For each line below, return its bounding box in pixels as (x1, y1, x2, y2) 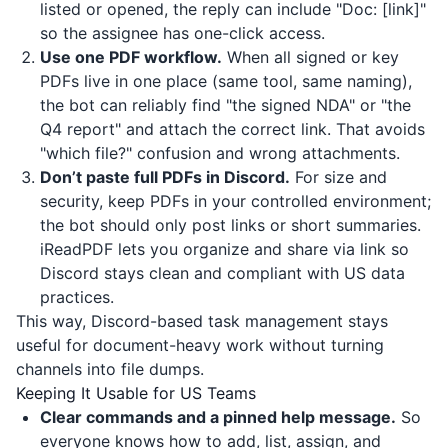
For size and (290, 167, 387, 187)
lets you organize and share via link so (113, 239, 409, 259)
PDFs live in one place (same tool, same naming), (40, 71, 412, 91)
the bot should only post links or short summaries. (40, 215, 421, 235)
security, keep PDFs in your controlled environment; (40, 191, 431, 211)
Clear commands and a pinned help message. (40, 407, 396, 427)
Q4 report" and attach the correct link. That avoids (40, 119, 425, 139)
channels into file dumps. (16, 359, 204, 379)
